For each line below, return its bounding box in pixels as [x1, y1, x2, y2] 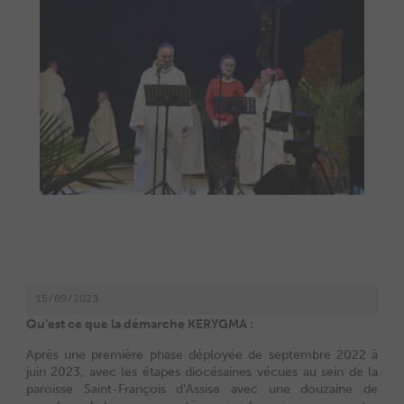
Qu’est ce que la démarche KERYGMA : [25, 316, 253, 332]
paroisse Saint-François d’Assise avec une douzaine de [25, 381, 379, 397]
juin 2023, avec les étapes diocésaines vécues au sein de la [25, 363, 379, 380]
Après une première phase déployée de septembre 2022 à [25, 346, 379, 363]
